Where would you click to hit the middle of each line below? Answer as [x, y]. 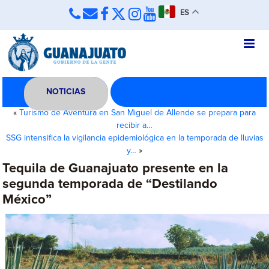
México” [27, 200]
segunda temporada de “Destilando [110, 184]
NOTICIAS [66, 92]
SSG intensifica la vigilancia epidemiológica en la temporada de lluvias [134, 138]
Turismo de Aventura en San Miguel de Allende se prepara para [138, 113]
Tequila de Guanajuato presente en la [116, 169]
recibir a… [134, 125]
